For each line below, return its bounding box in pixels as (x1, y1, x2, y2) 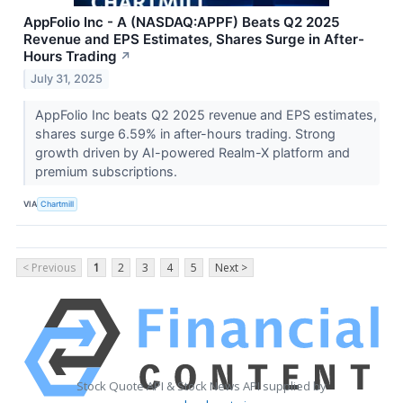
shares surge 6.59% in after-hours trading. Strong (34, 126, 336, 142)
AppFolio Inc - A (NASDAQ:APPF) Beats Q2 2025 (23, 13, 340, 31)
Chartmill (40, 198, 75, 209)
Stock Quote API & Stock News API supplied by (76, 378, 327, 395)
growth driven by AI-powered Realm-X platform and (34, 145, 350, 161)
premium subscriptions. (34, 164, 181, 180)
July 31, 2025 (31, 72, 103, 86)
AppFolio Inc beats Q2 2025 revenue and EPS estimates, (34, 107, 377, 123)
